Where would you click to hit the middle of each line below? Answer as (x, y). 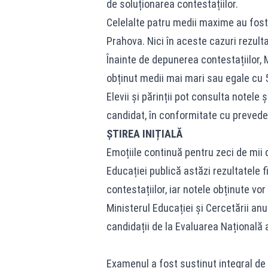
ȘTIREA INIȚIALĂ (144, 134)
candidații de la (141, 227)
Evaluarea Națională (219, 227)
